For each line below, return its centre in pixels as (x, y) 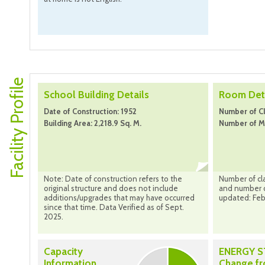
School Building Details (96, 95)
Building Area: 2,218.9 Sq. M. (93, 123)
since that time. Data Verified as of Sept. (114, 207)
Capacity (63, 252)
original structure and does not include (111, 188)
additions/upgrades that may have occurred (119, 198)
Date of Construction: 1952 (90, 112)
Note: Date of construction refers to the (113, 179)
